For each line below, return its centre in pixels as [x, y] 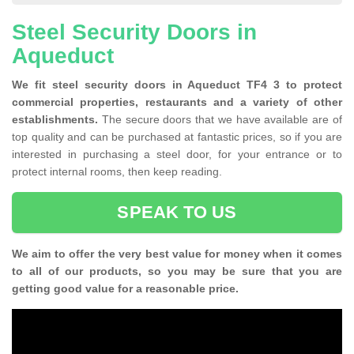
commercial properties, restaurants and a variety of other [177, 102]
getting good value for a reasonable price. [125, 289]
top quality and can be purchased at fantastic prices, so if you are [177, 137]
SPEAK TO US [177, 213]
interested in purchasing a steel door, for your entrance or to [177, 154]
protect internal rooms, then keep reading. [117, 172]
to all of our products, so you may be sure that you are [177, 271]
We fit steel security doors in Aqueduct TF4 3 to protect [177, 85]
